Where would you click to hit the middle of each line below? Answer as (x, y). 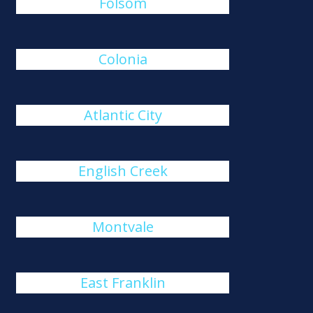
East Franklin (123, 283)
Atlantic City (123, 115)
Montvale (123, 227)
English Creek (123, 171)
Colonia (123, 59)
